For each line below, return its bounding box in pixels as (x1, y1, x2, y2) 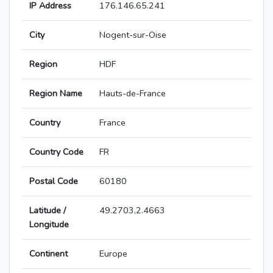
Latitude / (29, 204, 66, 217)
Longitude (29, 218, 69, 231)
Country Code (29, 146, 83, 158)
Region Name (29, 87, 82, 100)
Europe (99, 247, 127, 260)
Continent (29, 247, 68, 260)
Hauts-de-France (99, 87, 166, 100)
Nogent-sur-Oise (99, 29, 166, 41)
